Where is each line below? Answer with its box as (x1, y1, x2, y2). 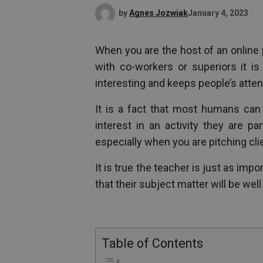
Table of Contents (102, 236, 203, 251)
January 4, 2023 (188, 8, 248, 18)
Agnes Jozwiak (129, 8, 188, 18)
